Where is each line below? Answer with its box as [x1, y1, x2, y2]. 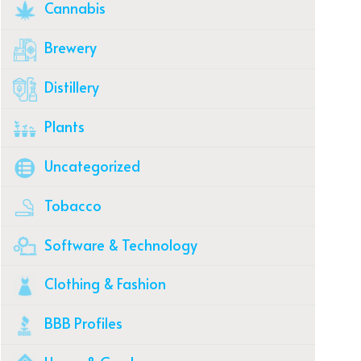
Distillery [41, 77, 99, 98]
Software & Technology [41, 234, 197, 255]
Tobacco [41, 194, 102, 215]
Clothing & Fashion [41, 273, 166, 294]
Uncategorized [41, 155, 140, 176]
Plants [41, 115, 85, 136]
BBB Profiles [41, 313, 122, 334]
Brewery [41, 37, 97, 58]
